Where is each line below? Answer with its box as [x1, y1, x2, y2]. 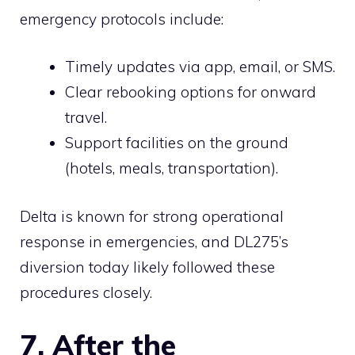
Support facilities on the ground [65, 133, 288, 153]
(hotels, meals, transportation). [65, 158, 278, 178]
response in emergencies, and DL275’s [20, 231, 288, 251]
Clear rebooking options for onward [65, 82, 316, 102]
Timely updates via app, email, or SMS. [65, 57, 335, 77]
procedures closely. [20, 282, 152, 302]
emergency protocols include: [20, 9, 223, 29]
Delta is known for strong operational [20, 206, 284, 226]
